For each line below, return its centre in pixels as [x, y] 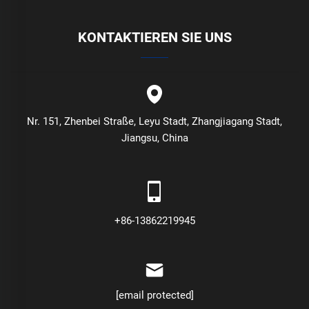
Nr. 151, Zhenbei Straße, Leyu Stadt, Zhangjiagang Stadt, [154, 122]
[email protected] [154, 296]
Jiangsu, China [154, 138]
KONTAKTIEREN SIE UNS [154, 38]
